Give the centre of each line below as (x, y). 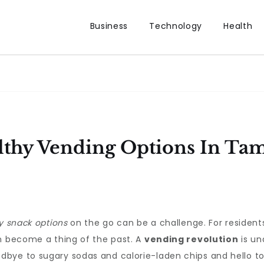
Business (109, 26)
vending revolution (191, 239)
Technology (176, 26)
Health (238, 26)
